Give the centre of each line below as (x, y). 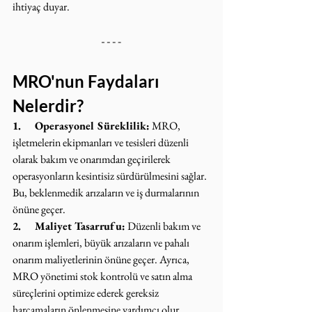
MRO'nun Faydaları (88, 81)
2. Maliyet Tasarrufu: (69, 226)
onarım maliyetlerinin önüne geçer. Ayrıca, (102, 259)
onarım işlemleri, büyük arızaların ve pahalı (102, 243)
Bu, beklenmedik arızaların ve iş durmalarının (107, 193)
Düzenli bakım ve (164, 226)
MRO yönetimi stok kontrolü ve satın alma (103, 276)
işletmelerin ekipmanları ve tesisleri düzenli (102, 142)
